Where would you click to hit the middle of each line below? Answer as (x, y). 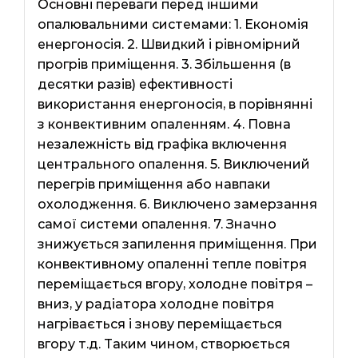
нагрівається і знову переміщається (159, 324)
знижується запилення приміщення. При (177, 244)
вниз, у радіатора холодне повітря (155, 304)
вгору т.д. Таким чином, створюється (163, 344)
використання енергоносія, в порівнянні (175, 104)
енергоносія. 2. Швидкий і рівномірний (169, 44)
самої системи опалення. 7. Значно (157, 224)
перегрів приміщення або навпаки (154, 184)
